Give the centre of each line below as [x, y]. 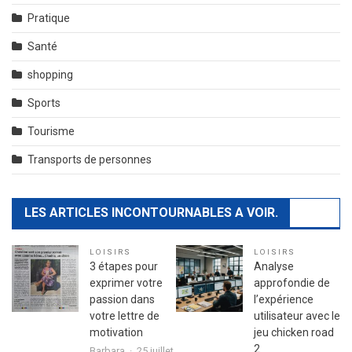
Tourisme [51, 131]
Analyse [274, 266]
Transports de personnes [90, 159]
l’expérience [284, 299]
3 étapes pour [124, 266]
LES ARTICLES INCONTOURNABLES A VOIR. [151, 212]
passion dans [122, 299]
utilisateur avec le [297, 315]
